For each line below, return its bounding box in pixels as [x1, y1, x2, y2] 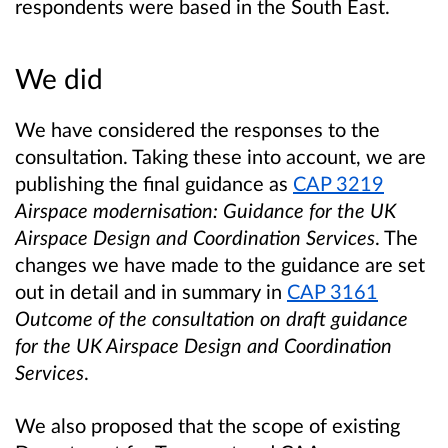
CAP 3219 [293, 170, 384, 195]
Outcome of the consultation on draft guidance [15, 305, 408, 330]
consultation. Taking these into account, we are [15, 143, 426, 168]
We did [15, 60, 103, 95]
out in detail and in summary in [15, 278, 287, 303]
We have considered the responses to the [15, 116, 380, 141]
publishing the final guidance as [15, 170, 293, 195]
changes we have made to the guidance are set [15, 251, 425, 276]
